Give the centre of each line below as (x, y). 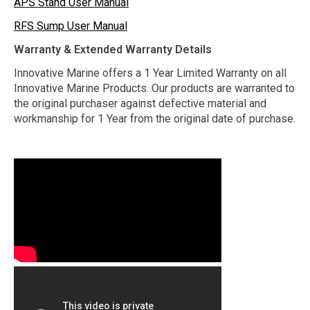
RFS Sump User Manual (71, 26)
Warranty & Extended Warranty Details (113, 49)
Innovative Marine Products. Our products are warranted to (154, 88)
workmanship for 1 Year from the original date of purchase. (155, 118)
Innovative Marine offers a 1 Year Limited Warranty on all (150, 73)
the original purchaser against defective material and (140, 103)
